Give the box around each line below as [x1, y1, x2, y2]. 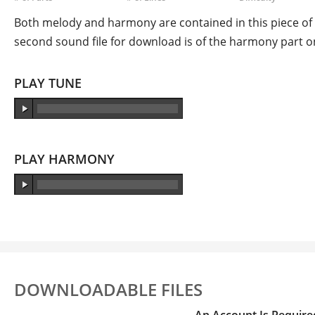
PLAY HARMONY [13, 150, 115, 168]
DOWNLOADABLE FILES [13, 278, 202, 302]
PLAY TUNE [13, 75, 82, 92]
